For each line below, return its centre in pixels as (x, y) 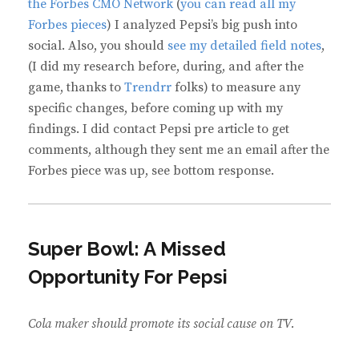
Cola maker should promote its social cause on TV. (161, 324)
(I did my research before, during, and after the (166, 67)
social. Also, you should (98, 46)
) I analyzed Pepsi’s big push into (202, 25)
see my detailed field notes (244, 46)
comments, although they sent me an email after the (179, 150)
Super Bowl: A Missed (127, 249)
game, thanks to (76, 88)
